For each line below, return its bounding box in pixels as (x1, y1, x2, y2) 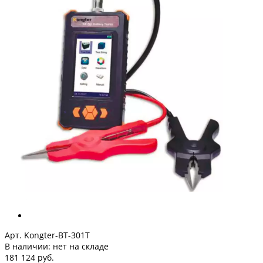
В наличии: (5, 241, 53, 252)
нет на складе (53, 241, 109, 252)
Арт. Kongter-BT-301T (5, 230, 90, 241)
